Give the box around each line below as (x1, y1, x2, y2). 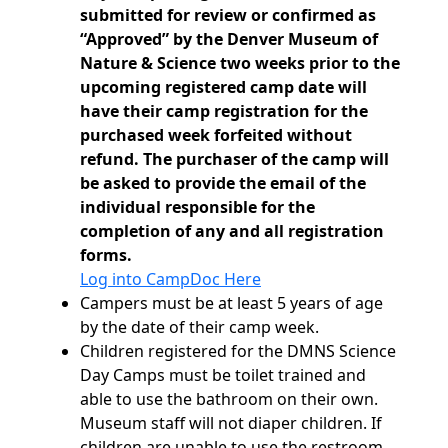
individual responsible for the (80, 196, 315, 219)
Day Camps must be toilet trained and (80, 364, 366, 387)
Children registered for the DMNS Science (80, 340, 396, 363)
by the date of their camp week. (80, 316, 323, 339)
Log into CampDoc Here (80, 268, 261, 291)
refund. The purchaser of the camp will (80, 148, 389, 171)
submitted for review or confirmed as (80, 4, 376, 27)
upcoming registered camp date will (80, 76, 367, 99)
